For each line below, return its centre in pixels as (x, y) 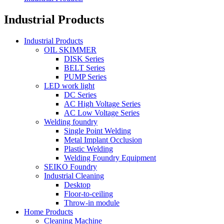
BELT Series (84, 67)
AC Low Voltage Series (102, 112)
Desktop (77, 184)
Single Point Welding (97, 130)
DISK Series (84, 58)
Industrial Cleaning (74, 175)
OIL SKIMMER (70, 49)
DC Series (80, 94)
